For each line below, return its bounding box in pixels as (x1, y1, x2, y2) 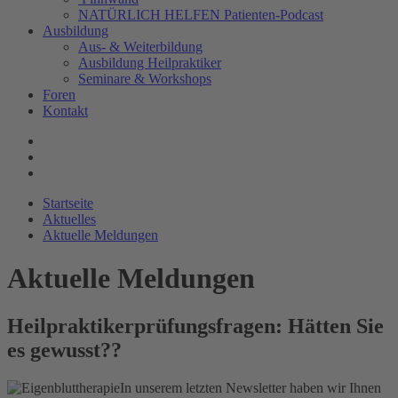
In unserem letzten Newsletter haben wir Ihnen (120, 379, 381, 395)
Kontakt (43, 103, 88, 118)
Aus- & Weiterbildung (78, 39, 203, 54)
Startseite (43, 195, 93, 211)
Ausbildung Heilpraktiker (78, 55, 221, 70)
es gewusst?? (7, 338, 122, 362)
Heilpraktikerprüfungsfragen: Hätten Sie (7, 314, 384, 338)
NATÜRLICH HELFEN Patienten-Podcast (78, 7, 323, 22)
